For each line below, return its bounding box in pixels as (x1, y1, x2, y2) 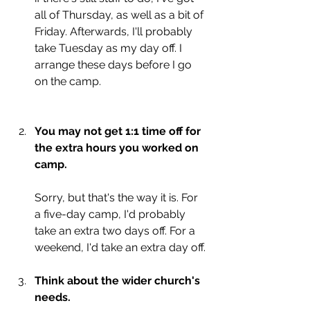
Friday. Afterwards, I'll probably (35, 24, 195, 38)
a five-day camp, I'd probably (35, 207, 188, 221)
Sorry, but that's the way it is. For (35, 190, 201, 204)
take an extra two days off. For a (35, 224, 198, 237)
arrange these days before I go (35, 57, 194, 71)
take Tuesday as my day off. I (35, 41, 185, 55)
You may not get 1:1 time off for (35, 124, 203, 138)
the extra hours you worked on (35, 140, 201, 154)
